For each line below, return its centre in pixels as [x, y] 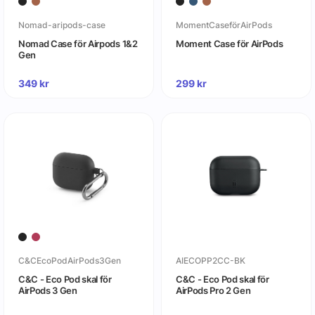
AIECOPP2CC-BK [210, 261]
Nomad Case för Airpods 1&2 [78, 44]
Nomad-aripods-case [62, 25]
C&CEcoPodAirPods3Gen [69, 261]
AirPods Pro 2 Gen [213, 291]
